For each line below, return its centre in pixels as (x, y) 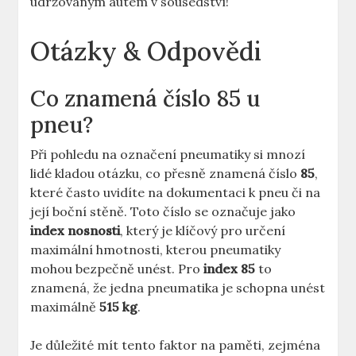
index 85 (230, 269)
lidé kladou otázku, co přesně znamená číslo (166, 174)
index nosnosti (75, 231)
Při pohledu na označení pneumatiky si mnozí (168, 155)
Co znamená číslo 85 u (145, 99)
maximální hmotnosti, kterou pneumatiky (156, 250)
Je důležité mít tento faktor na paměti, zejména (176, 345)
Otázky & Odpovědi (146, 52)
